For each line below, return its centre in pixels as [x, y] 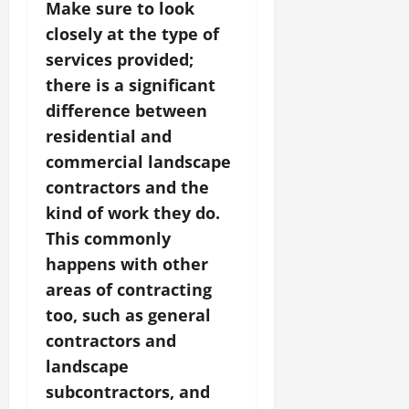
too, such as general [128, 315]
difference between [126, 110]
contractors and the [127, 187]
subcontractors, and [128, 391]
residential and [109, 136]
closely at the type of [132, 33]
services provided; [120, 59]
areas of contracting [129, 289]
